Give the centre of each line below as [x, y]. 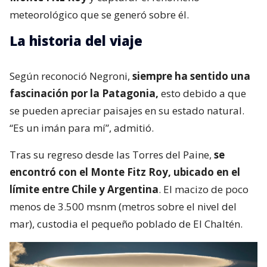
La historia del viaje [76, 40]
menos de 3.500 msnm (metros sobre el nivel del [123, 206]
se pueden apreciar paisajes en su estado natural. [127, 110]
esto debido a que [202, 93]
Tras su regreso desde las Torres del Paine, [111, 154]
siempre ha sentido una [191, 76]
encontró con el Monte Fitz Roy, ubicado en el [125, 172]
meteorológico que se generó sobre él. [99, 14]
